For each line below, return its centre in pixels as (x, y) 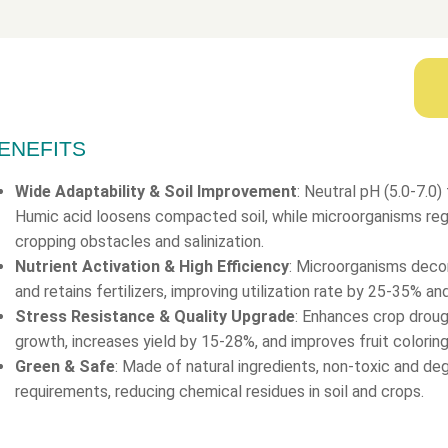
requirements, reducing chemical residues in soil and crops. (219, 392)
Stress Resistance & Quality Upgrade (154, 317)
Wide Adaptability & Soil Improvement (155, 192)
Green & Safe (64, 367)
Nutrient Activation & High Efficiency (151, 267)
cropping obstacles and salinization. (139, 242)
